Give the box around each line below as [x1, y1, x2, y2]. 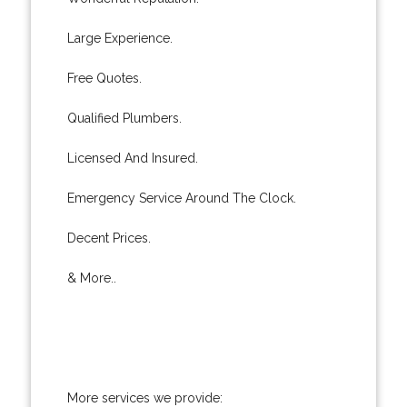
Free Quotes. [66, 70, 142, 85]
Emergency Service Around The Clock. [66, 190, 296, 205]
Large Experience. [66, 30, 173, 45]
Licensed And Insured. [66, 150, 198, 165]
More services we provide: [66, 390, 223, 405]
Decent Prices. [66, 230, 151, 245]
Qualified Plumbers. [66, 110, 182, 125]
